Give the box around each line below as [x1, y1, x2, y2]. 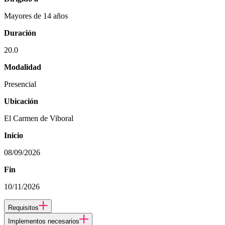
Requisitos [8, 203, 39, 211]
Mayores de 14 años [4, 11, 68, 20]
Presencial [4, 79, 36, 88]
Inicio [4, 131, 23, 140]
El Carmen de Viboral [4, 114, 73, 123]
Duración [4, 28, 36, 37]
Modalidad [4, 62, 41, 71]
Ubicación [4, 96, 38, 105]
